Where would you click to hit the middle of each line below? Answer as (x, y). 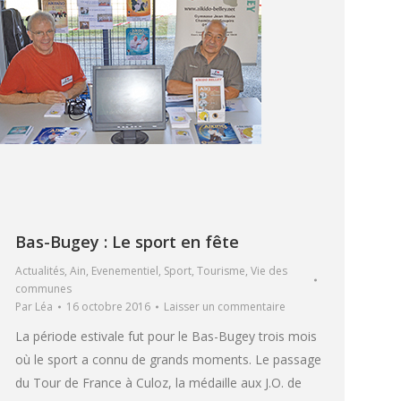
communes (43, 288)
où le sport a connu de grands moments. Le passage (168, 359)
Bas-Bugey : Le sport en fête (127, 241)
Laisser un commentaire (225, 306)
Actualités (40, 270)
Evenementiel (125, 270)
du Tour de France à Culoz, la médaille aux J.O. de (158, 382)
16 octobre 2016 (108, 306)
